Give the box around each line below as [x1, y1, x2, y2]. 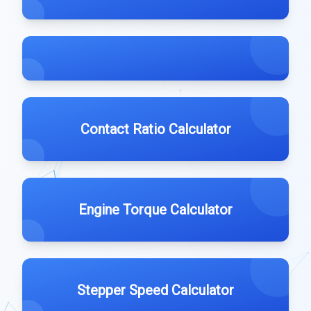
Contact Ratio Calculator [80, 121, 231, 137]
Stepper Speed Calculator [77, 282, 234, 299]
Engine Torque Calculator [78, 201, 233, 218]
